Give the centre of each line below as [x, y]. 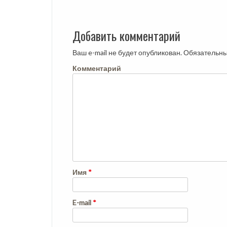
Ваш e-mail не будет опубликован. [127, 52]
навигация [87, 16]
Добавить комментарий [126, 35]
